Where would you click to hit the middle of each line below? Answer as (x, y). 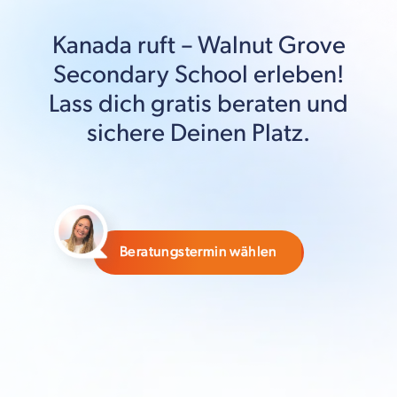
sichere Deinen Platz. (198, 133)
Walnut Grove (271, 45)
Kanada (92, 45)
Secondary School (151, 74)
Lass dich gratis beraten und (198, 104)
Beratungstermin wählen (198, 252)
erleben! (296, 74)
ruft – (164, 45)
